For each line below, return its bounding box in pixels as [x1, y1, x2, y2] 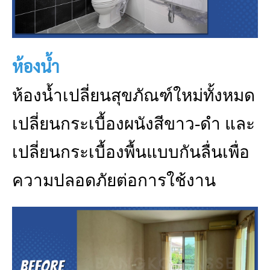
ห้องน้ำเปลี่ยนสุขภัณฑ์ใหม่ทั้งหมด [12, 86, 255, 105]
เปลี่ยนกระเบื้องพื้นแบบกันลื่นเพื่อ [12, 143, 250, 162]
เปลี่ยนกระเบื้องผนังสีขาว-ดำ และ [12, 115, 255, 133]
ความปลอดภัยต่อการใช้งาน [12, 171, 220, 190]
